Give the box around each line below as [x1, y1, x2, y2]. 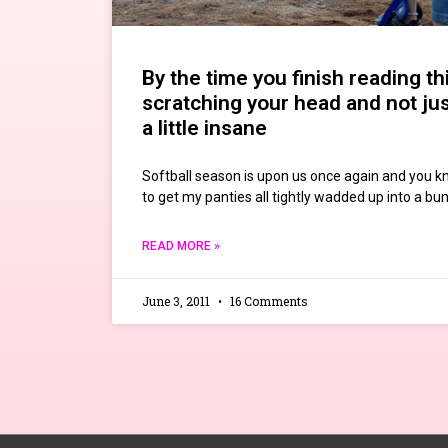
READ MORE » [142, 239, 220, 254]
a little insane [142, 116, 267, 141]
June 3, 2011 [142, 293, 213, 310]
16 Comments [227, 293, 308, 310]
